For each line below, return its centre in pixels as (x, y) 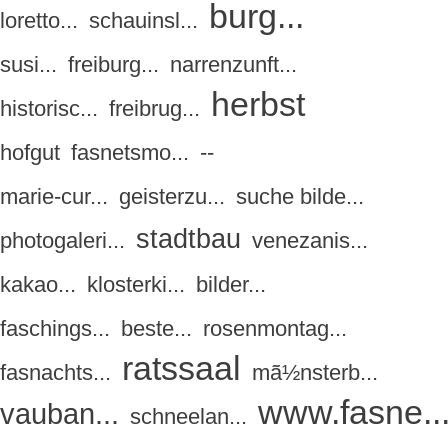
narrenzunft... (233, 65)
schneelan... (188, 417)
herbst (258, 104)
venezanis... (310, 241)
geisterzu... (172, 197)
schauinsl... (143, 21)
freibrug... (154, 109)
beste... (156, 329)
